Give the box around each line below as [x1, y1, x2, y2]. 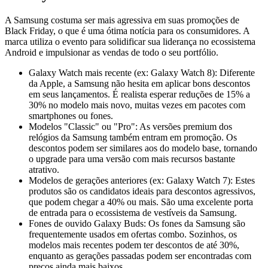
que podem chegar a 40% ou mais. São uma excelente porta [29, 196, 253, 207]
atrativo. [29, 164, 59, 175]
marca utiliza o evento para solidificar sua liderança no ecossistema [5, 36, 255, 47]
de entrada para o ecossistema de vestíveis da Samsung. [29, 207, 237, 218]
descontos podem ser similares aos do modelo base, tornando [29, 142, 257, 153]
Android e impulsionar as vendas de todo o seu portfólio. [5, 47, 218, 57]
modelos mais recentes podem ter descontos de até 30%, [29, 239, 239, 250]
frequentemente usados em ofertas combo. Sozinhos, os [29, 229, 237, 239]
